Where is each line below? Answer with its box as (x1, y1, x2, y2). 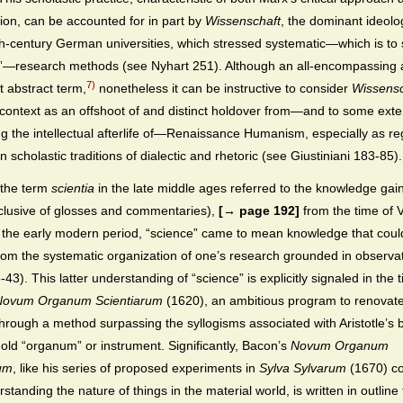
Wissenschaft (205, 13, 281, 29)
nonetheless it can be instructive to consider (95, 81, 352, 96)
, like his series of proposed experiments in (13, 361, 259, 376)
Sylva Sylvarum (259, 361, 346, 376)
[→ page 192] (219, 203, 303, 219)
